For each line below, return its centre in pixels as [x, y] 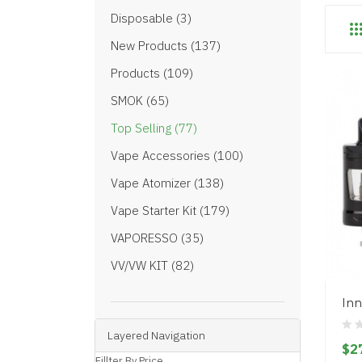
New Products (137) [166, 46]
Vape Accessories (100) [177, 156]
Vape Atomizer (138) [167, 183]
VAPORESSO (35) [157, 238]
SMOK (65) [140, 101]
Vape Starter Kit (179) [170, 210]
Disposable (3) [151, 18]
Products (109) [152, 73]
